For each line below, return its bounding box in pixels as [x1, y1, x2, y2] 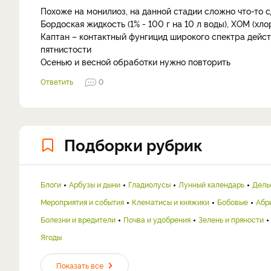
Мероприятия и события [41, 197, 124, 207]
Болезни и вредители [41, 214, 116, 224]
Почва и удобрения [123, 214, 191, 224]
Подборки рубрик [64, 133, 203, 155]
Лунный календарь [178, 179, 244, 189]
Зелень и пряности [198, 214, 264, 224]
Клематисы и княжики [132, 197, 209, 207]
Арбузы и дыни [69, 179, 120, 189]
